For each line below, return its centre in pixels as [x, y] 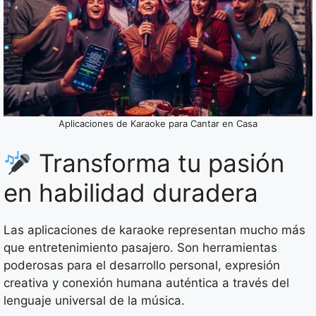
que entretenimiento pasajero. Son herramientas [140, 248]
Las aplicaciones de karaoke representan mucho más [154, 230]
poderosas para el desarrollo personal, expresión [142, 266]
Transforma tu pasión [158, 163]
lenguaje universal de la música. [94, 301]
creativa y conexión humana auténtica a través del [146, 283]
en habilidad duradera [131, 193]
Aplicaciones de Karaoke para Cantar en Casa [158, 123]
